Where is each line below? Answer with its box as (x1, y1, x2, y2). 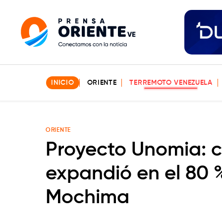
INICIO (51, 79, 74, 86)
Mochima (46, 188, 129, 208)
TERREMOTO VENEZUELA (129, 79, 213, 86)
